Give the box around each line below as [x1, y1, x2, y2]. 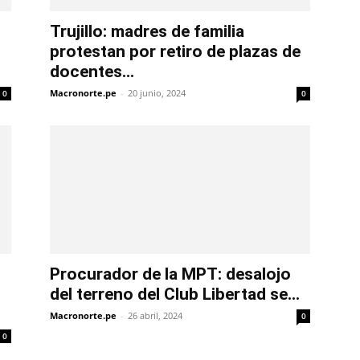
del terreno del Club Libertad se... [50, 284, 300, 305]
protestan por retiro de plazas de [50, 42, 301, 62]
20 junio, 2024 [128, 87, 186, 100]
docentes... [50, 62, 134, 82]
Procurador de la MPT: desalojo [50, 264, 291, 284]
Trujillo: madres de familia [50, 22, 244, 42]
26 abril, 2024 [128, 309, 182, 322]
